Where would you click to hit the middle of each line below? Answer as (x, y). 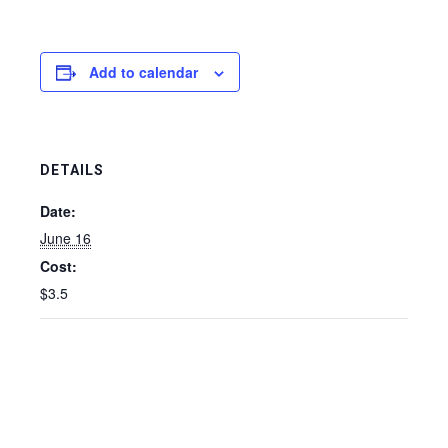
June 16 (65, 238)
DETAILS (72, 170)
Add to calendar (143, 72)
